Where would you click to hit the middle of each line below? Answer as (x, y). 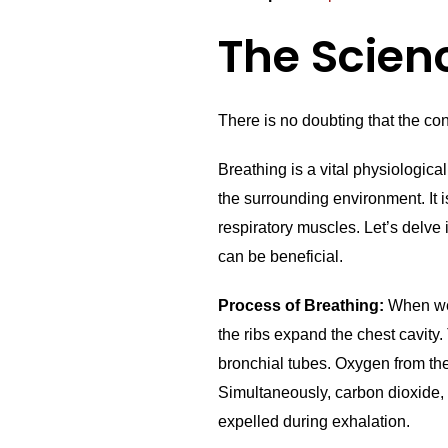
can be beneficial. (281, 257)
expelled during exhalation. (314, 422)
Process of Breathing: (301, 306)
